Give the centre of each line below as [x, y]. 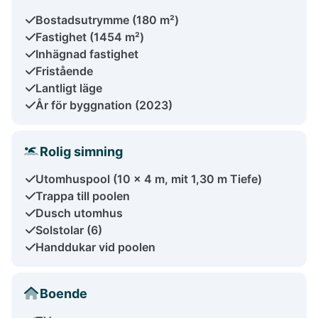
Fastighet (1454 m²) [90, 37]
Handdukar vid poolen [95, 247]
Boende [64, 293]
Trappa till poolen [83, 196]
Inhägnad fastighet [87, 54]
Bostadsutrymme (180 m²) [107, 20]
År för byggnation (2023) [104, 105]
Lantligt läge [69, 88]
